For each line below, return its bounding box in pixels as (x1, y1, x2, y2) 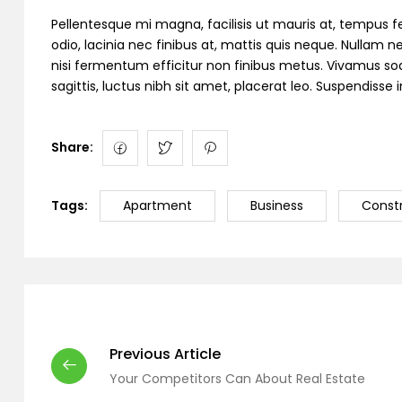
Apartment (123, 196, 192, 214)
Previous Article (109, 343, 221, 364)
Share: (51, 137, 93, 156)
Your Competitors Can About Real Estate (109, 369, 365, 388)
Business (250, 196, 303, 214)
